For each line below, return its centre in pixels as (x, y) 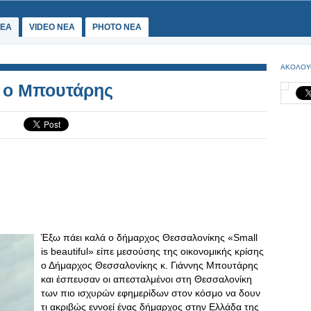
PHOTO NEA (117, 27)
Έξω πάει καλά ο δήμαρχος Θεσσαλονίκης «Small (149, 237)
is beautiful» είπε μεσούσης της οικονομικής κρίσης (152, 251)
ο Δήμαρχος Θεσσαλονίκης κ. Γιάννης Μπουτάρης (150, 265)
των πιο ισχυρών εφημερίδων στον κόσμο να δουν (151, 293)
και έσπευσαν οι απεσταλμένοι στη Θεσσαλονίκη (146, 279)
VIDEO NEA (52, 27)
